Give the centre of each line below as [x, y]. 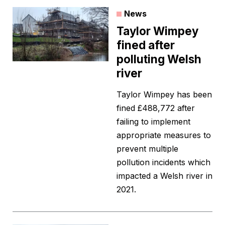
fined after [146, 45]
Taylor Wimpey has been [164, 95]
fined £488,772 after [156, 108]
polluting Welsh [159, 59]
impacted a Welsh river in [164, 176]
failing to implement [153, 122]
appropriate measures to [164, 135]
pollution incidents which [163, 162]
